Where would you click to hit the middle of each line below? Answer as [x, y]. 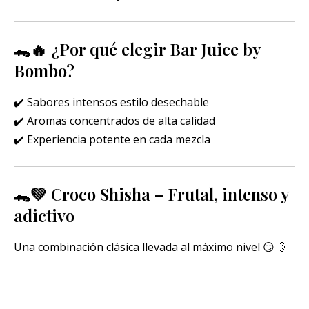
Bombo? [44, 70]
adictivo [44, 216]
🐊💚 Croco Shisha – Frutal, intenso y [151, 194]
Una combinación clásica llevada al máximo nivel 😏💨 [150, 247]
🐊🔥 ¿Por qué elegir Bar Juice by [137, 49]
